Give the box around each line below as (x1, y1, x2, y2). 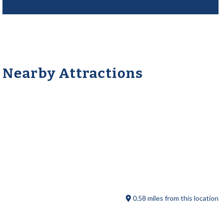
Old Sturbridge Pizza (102, 158, 204, 171)
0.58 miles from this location (131, 193, 219, 202)
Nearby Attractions (2, 65, 143, 81)
